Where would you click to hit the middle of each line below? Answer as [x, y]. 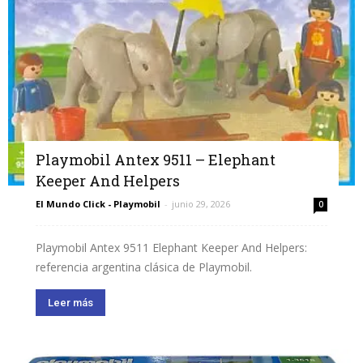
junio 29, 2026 [201, 204]
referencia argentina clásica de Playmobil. [144, 267]
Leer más [70, 303]
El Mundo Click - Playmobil [98, 204]
